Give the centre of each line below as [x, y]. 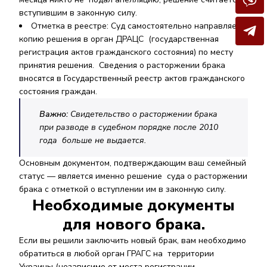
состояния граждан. [59, 91]
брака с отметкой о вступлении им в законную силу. [122, 189]
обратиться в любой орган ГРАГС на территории [117, 254]
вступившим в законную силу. [79, 13]
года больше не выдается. [94, 140]
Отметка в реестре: [71, 26]
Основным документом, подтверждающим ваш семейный [133, 163]
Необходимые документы [133, 205]
